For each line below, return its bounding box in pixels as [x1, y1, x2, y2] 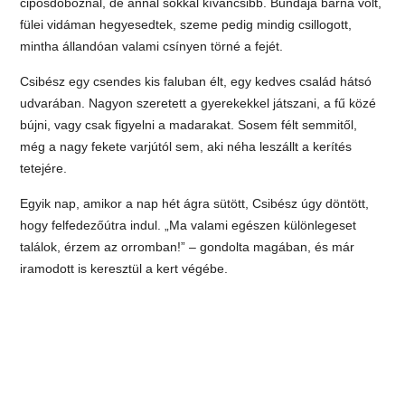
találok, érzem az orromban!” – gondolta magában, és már [20, 239, 355, 254]
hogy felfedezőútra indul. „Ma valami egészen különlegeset [20, 217, 357, 232]
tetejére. [20, 160, 68, 175]
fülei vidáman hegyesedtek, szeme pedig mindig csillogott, [20, 16, 353, 32]
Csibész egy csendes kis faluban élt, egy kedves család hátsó [20, 73, 372, 89]
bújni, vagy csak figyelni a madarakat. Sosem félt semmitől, [20, 117, 358, 132]
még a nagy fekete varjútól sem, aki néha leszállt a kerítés [20, 138, 353, 154]
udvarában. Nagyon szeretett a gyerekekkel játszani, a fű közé [20, 95, 377, 110]
